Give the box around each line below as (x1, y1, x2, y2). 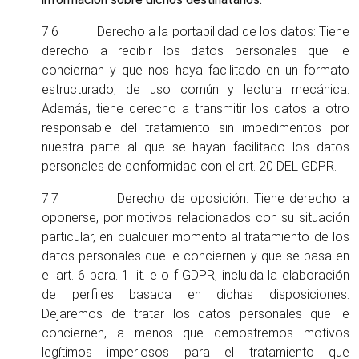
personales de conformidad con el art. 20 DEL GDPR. (42, 159, 337, 174)
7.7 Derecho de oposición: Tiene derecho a (42, 191, 349, 206)
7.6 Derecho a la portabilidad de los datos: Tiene (42, 24, 349, 39)
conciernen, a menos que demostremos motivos (42, 325, 349, 341)
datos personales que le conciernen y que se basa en (42, 248, 349, 264)
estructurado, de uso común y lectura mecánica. (42, 82, 349, 97)
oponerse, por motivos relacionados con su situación (42, 210, 349, 225)
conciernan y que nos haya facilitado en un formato (42, 63, 349, 78)
